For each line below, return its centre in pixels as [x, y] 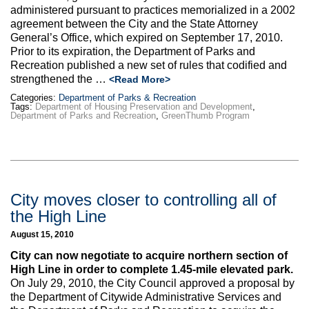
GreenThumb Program [206, 116]
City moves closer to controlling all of [143, 199]
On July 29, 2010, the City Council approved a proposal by [152, 283]
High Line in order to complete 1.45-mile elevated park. [152, 270]
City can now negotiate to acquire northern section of [149, 256]
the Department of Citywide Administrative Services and [146, 297]
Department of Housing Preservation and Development [144, 107]
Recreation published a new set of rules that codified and [149, 66]
